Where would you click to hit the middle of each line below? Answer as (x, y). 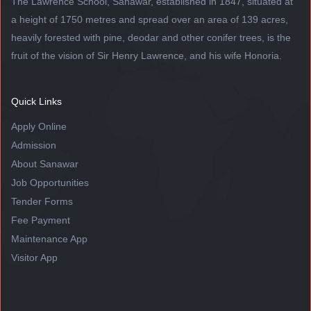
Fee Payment (41, 220)
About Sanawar (45, 163)
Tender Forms (42, 201)
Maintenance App (49, 238)
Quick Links (36, 101)
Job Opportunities (50, 182)
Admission (34, 145)
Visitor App (34, 257)
